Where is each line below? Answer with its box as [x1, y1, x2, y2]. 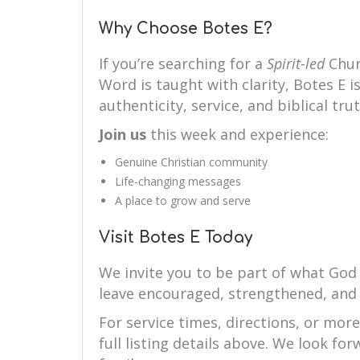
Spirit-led [267, 54, 325, 73]
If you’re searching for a [99, 54, 267, 73]
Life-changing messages [115, 174, 241, 189]
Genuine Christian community [115, 154, 268, 170]
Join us [99, 125, 146, 144]
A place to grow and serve [115, 193, 251, 208]
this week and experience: [146, 125, 329, 144]
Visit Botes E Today [99, 229, 252, 246]
